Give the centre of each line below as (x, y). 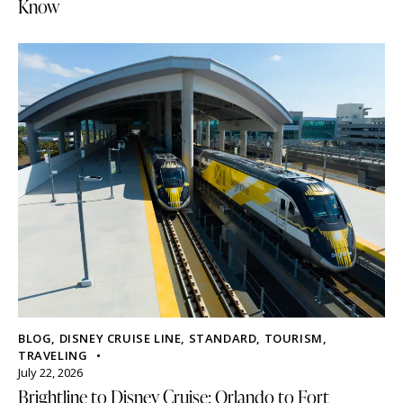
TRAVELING (53, 355)
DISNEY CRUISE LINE (120, 338)
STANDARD (223, 338)
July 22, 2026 (50, 372)
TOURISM (293, 338)
